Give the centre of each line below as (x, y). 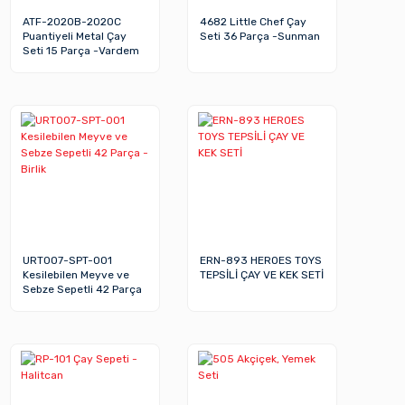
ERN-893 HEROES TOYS (261, 260)
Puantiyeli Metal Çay (75, 36)
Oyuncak (45, 65)
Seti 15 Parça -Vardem (81, 50)
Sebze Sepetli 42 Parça (83, 289)
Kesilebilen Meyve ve (76, 274)
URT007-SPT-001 (68, 260)
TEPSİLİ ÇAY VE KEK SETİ (262, 274)
